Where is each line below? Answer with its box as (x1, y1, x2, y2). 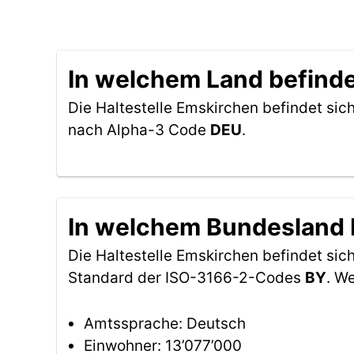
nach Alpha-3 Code (68, 121, 210, 139)
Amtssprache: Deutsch (84, 314, 246, 333)
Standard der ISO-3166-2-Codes (68, 269, 305, 287)
